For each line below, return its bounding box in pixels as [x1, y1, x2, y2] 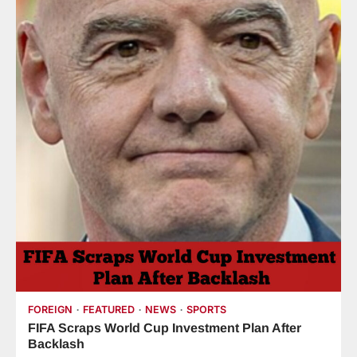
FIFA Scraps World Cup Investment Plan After [28, 320, 301, 335]
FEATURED [83, 303, 135, 316]
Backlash [28, 335, 84, 351]
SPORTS [186, 303, 226, 316]
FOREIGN [28, 303, 73, 316]
